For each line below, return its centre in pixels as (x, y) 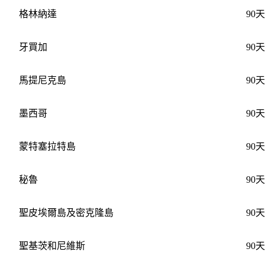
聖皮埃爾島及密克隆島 (66, 212)
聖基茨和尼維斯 (52, 245)
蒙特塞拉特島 (47, 146)
